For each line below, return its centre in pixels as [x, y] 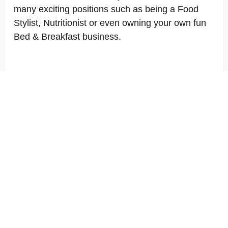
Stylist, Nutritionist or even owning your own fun [110, 23]
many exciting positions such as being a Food [106, 9]
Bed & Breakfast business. [67, 37]
